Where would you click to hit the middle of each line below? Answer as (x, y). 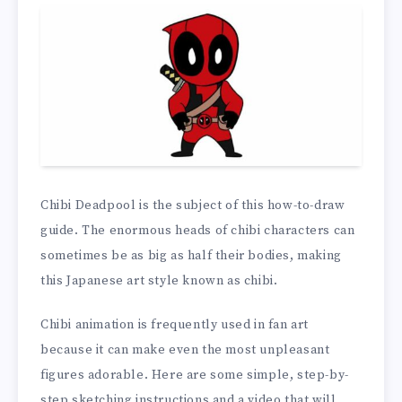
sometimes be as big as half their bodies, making (191, 256)
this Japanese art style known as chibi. (159, 281)
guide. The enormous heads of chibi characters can (198, 231)
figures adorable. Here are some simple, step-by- (195, 376)
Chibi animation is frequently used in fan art (175, 325)
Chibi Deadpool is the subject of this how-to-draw (193, 206)
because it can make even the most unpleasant (185, 350)
